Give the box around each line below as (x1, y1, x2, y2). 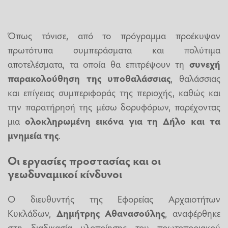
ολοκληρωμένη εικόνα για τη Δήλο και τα (24, 114, 221, 128)
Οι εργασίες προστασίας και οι (8, 152, 161, 168)
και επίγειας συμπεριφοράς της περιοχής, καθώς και (8, 85, 220, 99)
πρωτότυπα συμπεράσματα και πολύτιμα (8, 43, 220, 56)
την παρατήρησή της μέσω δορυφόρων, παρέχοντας (8, 100, 220, 113)
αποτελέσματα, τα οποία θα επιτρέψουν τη (8, 57, 185, 71)
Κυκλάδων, (8, 206, 56, 220)
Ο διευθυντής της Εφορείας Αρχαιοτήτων (8, 192, 220, 206)
